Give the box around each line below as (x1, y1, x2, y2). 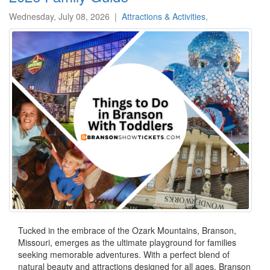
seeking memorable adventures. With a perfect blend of (18, 248, 230, 261)
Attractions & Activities (122, 10, 206, 23)
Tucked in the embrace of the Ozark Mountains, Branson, (18, 224, 236, 237)
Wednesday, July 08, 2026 (9, 10, 110, 23)
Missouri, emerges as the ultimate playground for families (18, 236, 236, 249)
